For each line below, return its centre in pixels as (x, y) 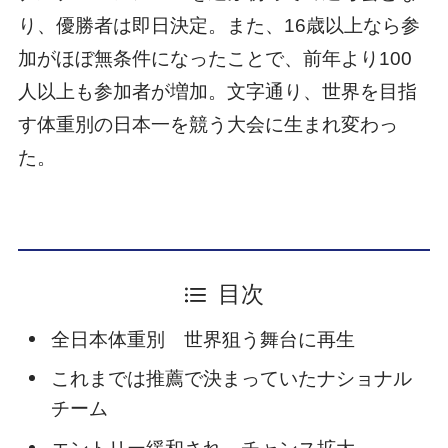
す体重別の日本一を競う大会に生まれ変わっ (207, 124)
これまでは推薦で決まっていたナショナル (231, 379)
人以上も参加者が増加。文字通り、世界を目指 (217, 91)
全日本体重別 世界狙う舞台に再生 (202, 339)
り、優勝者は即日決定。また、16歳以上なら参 (218, 25)
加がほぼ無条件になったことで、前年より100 (214, 58)
